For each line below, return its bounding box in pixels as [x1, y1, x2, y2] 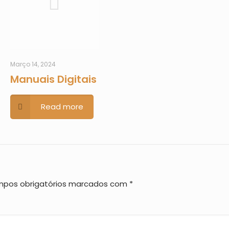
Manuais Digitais [10, 72, 97, 86]
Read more [40, 101, 83, 112]
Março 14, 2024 [10, 60, 56, 68]
